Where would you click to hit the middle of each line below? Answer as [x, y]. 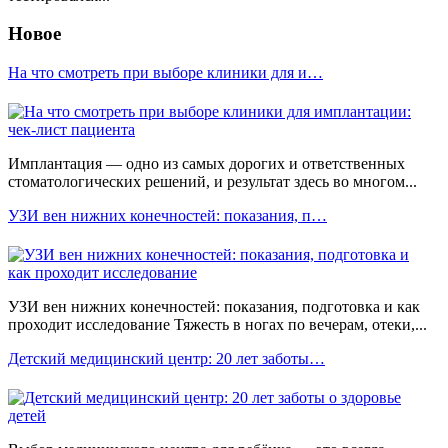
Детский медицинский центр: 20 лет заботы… [166, 359]
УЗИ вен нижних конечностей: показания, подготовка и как [214, 307]
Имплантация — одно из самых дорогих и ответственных [206, 164]
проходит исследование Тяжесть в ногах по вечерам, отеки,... [217, 325]
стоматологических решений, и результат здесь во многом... [212, 182]
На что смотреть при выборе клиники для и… [165, 73]
